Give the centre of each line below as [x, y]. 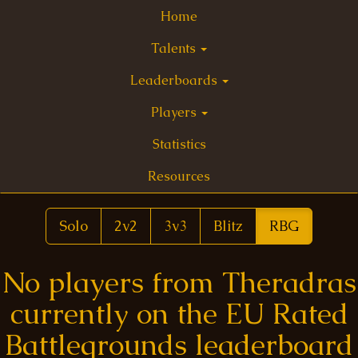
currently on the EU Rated [179, 314]
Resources [179, 176]
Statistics [179, 144]
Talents [175, 48]
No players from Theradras [179, 282]
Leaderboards [175, 80]
